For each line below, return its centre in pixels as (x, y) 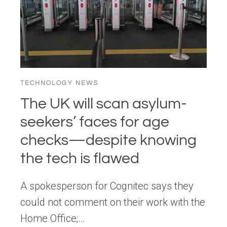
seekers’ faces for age (95, 122)
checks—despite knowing (108, 140)
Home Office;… (52, 219)
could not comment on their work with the (113, 202)
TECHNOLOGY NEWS (59, 83)
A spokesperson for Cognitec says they (107, 186)
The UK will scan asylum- (104, 104)
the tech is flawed (80, 159)
